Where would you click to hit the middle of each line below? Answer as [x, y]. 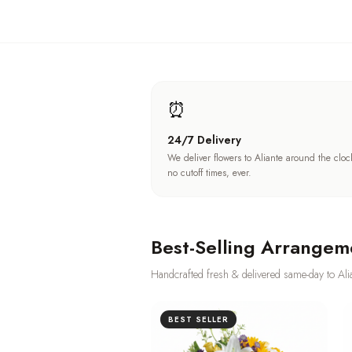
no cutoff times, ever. [209, 173]
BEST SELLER [198, 319]
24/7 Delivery [204, 140]
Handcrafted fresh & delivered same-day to [244, 274]
